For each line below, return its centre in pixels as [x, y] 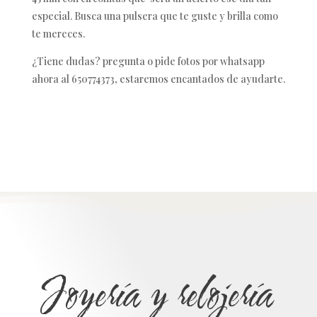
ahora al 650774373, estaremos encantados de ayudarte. [158, 79]
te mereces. [58, 33]
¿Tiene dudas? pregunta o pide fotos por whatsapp [148, 61]
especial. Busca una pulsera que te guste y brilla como [155, 16]
